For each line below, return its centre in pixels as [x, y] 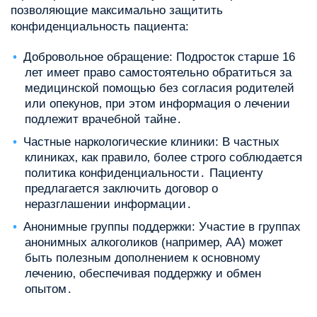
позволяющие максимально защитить [117, 11]
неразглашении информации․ [109, 204]
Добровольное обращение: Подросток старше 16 [159, 57]
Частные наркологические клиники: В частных [151, 142]
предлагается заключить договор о [121, 189]
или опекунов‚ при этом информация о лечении [157, 104]
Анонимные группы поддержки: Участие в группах [162, 227]
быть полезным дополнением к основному [143, 258]
